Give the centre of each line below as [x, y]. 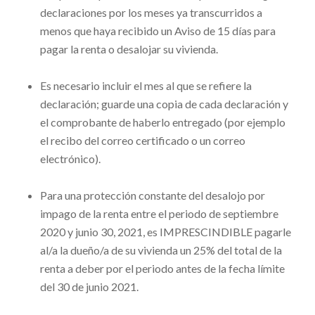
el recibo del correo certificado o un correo [142, 141]
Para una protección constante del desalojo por [152, 195]
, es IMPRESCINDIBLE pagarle [217, 232]
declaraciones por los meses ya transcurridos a [151, 13]
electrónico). [71, 159]
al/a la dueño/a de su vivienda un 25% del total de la [161, 250]
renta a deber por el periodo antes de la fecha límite [162, 269]
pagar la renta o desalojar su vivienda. [130, 49]
